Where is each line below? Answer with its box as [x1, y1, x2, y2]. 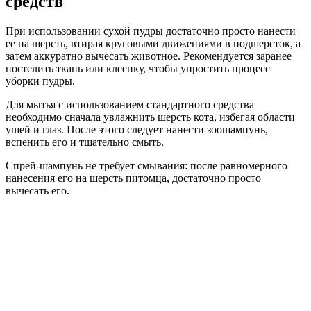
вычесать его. [6, 185, 69, 197]
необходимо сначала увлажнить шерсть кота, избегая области [6, 111, 295, 124]
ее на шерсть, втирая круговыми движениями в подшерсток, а [6, 37, 301, 50]
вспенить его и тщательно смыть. [6, 136, 164, 149]
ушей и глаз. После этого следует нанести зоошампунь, [6, 124, 268, 136]
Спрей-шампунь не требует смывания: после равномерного [6, 160, 287, 172]
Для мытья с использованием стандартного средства [6, 99, 254, 111]
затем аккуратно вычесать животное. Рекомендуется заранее [6, 50, 292, 62]
